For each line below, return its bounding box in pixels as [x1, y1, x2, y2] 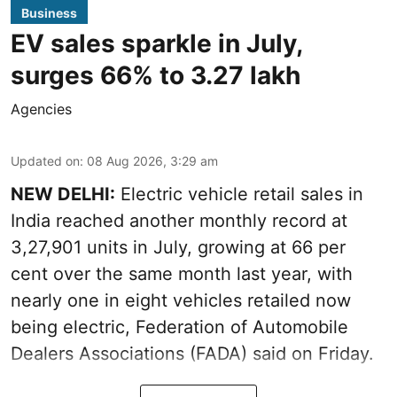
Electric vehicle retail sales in [115, 183, 363, 205]
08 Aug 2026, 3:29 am [87, 152, 218, 168]
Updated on [11, 152, 80, 168]
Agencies [11, 99, 72, 118]
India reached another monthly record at [11, 209, 347, 231]
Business [21, 4, 77, 20]
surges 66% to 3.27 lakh [11, 59, 300, 90]
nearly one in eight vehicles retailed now [11, 289, 351, 311]
